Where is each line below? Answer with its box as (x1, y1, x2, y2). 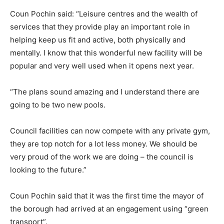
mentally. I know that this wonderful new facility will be (10, 48, 202, 58)
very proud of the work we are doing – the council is (10, 152, 193, 162)
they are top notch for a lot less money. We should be (10, 139, 197, 149)
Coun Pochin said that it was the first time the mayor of (10, 191, 203, 201)
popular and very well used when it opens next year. (10, 61, 194, 71)
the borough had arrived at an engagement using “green (10, 204, 208, 214)
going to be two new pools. (10, 100, 105, 110)
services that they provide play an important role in (10, 22, 190, 32)
